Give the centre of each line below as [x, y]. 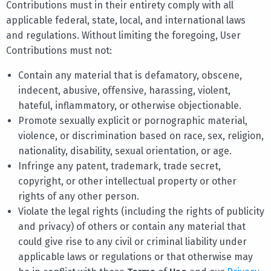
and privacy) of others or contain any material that [132, 226]
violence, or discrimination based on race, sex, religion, [141, 135]
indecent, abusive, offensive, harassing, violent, [124, 90]
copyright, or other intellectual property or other [127, 181]
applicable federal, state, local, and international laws [126, 20]
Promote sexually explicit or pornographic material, [133, 120]
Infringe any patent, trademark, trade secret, [119, 166]
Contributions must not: [59, 50]
